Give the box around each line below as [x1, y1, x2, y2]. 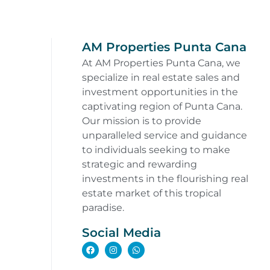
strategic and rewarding [81, 159, 197, 170]
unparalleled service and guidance [81, 130, 247, 141]
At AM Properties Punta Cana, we [81, 57, 240, 69]
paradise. [81, 202, 124, 213]
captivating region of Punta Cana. [81, 101, 242, 112]
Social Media [81, 225, 161, 240]
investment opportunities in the [81, 86, 238, 98]
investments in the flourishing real [81, 173, 248, 184]
